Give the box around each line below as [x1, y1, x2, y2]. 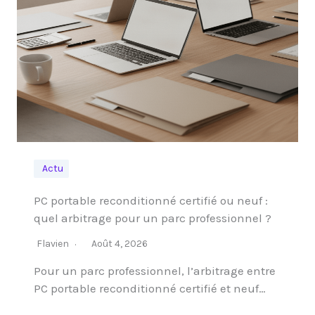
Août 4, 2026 [91, 238, 148, 250]
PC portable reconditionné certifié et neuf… [34, 281, 266, 295]
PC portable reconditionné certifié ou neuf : [34, 193, 268, 207]
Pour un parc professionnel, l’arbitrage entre [34, 264, 276, 278]
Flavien [37, 238, 69, 250]
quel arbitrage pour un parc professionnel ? [34, 211, 271, 225]
